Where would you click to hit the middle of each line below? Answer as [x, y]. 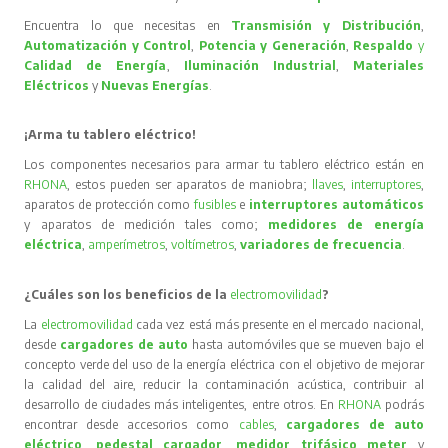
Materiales [388, 65]
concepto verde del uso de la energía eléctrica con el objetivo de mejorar [224, 364]
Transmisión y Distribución [325, 25]
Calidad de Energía [95, 65]
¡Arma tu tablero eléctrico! [110, 134]
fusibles [216, 204]
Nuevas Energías [155, 85]
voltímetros [203, 244]
